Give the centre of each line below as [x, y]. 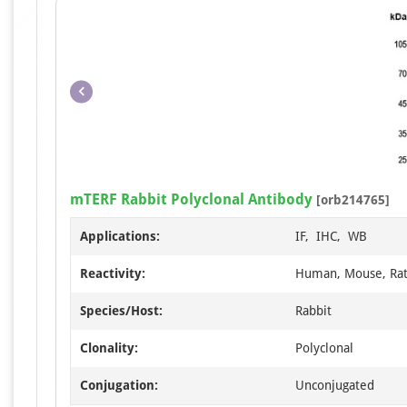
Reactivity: [113, 273]
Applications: [120, 236]
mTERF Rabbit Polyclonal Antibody [191, 199]
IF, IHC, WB [331, 236]
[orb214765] [351, 199]
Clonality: [109, 347]
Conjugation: [119, 385]
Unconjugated [335, 385]
